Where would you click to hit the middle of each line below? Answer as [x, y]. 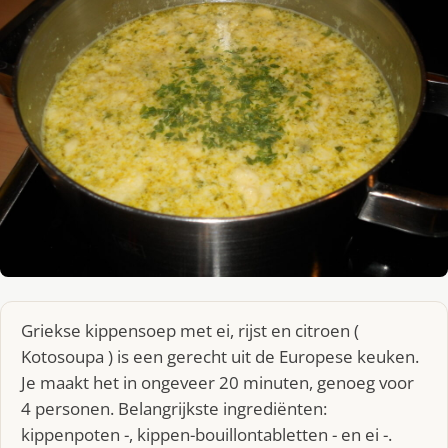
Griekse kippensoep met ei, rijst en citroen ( [190, 330]
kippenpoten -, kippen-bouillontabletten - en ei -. [206, 434]
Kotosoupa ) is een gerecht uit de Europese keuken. [220, 356]
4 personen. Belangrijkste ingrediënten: [174, 408]
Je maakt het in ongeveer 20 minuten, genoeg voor [217, 382]
